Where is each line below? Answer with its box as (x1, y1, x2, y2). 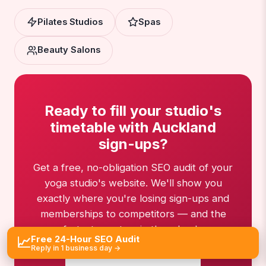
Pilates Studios (37, 16, 103, 27)
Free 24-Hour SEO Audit (31, 233, 140, 245)
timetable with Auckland (50, 118, 216, 136)
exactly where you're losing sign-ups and (37, 192, 229, 204)
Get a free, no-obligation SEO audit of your (33, 161, 233, 173)
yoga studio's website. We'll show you (44, 176, 222, 189)
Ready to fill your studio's (45, 102, 221, 119)
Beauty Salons (37, 45, 100, 56)
